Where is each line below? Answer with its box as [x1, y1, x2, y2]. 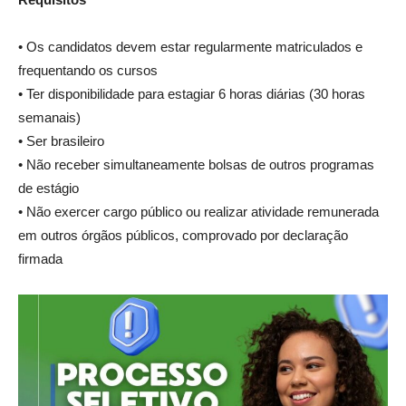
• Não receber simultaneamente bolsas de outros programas [18, 157, 374, 172]
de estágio [18, 180, 79, 196]
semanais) [18, 110, 81, 125]
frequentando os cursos [18, 63, 158, 78]
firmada [18, 251, 63, 266]
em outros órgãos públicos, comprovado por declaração [18, 227, 348, 243]
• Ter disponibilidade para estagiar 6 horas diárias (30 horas [18, 86, 365, 101]
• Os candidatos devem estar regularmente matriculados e [18, 39, 362, 54]
